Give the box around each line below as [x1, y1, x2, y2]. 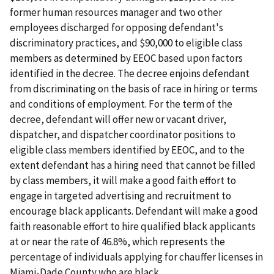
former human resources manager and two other [10, 5, 222, 19]
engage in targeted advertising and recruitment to [10, 188, 231, 202]
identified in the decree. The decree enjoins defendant [10, 66, 250, 80]
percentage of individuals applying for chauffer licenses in [10, 250, 263, 264]
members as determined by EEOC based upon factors [10, 51, 243, 65]
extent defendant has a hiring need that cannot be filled [10, 158, 256, 172]
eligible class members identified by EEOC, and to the [10, 143, 245, 157]
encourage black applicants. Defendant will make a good [10, 204, 258, 218]
